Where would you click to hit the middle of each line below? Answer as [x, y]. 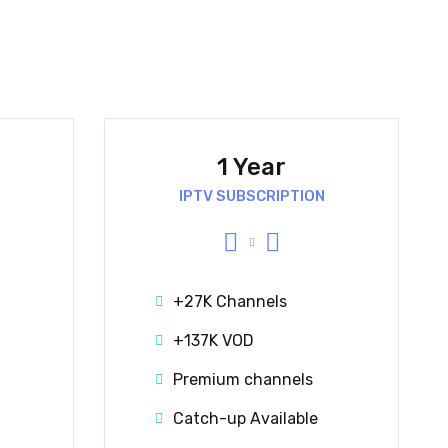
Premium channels [243, 379]
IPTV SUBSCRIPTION [251, 195]
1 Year [251, 166]
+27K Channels [230, 301]
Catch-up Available [245, 418]
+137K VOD [213, 340]
